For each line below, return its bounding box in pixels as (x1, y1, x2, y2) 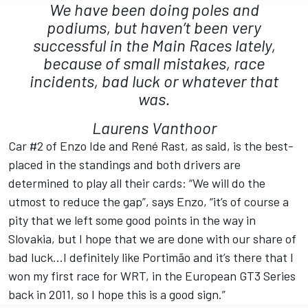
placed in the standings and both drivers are (8, 157, 241, 173)
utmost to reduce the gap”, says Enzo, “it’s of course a (8, 194, 289, 210)
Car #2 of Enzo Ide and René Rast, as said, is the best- (8, 138, 294, 154)
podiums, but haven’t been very (47, 17, 261, 38)
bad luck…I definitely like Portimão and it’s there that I (8, 250, 294, 265)
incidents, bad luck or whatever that (30, 71, 278, 91)
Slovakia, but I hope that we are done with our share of (8, 231, 296, 247)
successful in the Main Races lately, (32, 35, 276, 56)
